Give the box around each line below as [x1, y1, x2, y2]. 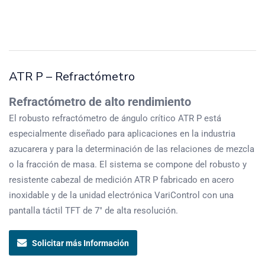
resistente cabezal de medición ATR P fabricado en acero [9, 174, 234, 185]
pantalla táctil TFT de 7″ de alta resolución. [9, 205, 178, 216]
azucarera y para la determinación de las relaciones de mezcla [9, 144, 254, 154]
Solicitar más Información [32, 238, 129, 248]
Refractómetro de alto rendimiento [9, 95, 191, 109]
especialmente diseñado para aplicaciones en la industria [9, 128, 235, 139]
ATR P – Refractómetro [9, 69, 135, 85]
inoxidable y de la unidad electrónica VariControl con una [9, 190, 234, 201]
